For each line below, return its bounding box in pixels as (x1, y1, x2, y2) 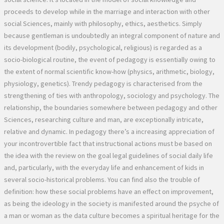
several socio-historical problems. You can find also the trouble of (4, 174, 200, 184)
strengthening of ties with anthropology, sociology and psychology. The (4, 90, 219, 100)
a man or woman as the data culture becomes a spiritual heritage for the (4, 210, 219, 220)
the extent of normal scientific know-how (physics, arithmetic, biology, (4, 66, 214, 76)
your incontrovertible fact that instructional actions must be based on (4, 138, 212, 148)
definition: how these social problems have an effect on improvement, (4, 186, 213, 196)
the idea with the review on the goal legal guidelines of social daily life (4, 150, 213, 160)
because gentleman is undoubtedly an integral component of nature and (4, 30, 220, 40)
